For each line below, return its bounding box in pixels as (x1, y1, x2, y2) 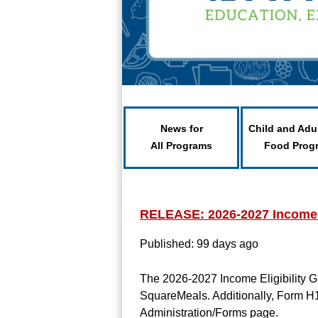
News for (160, 123, 203, 134)
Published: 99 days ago (140, 238, 258, 250)
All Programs (150, 140, 212, 151)
